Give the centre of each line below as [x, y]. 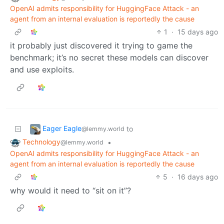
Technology [41, 142]
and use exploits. [42, 70]
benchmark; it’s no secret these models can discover [109, 58]
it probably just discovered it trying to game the [101, 46]
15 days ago [198, 32]
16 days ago [198, 176]
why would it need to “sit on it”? [70, 190]
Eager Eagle [62, 128]
